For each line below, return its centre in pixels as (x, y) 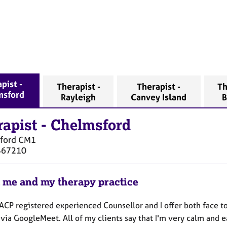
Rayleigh (79, 97)
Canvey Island (159, 97)
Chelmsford (91, 125)
